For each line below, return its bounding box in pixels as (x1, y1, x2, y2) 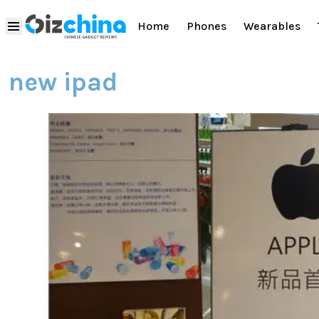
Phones (187, 19, 226, 33)
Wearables (244, 19, 300, 33)
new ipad (9, 67, 117, 97)
